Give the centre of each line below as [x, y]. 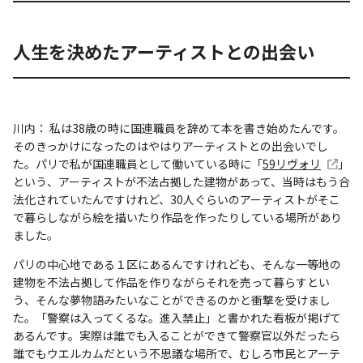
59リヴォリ [292, 163]
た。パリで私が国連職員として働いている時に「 [138, 163]
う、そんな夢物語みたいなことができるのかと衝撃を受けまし [172, 299]
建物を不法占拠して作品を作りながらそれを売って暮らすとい [171, 282]
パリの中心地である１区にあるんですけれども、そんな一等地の [177, 264]
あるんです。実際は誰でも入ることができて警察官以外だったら [177, 335]
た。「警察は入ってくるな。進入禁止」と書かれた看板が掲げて [177, 317]
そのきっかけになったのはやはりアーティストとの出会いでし [171, 145]
